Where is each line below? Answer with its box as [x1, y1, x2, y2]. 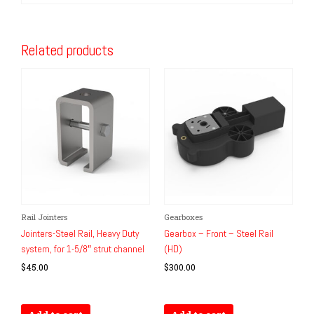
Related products [21, 41, 114, 60]
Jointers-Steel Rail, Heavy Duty [21, 227, 139, 240]
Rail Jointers [21, 211, 67, 222]
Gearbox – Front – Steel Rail [164, 227, 273, 240]
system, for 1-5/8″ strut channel [21, 243, 144, 255]
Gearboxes [164, 211, 203, 222]
